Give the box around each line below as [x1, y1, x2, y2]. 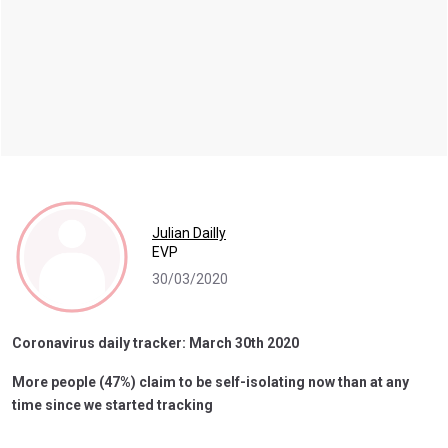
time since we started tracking [12, 396, 213, 413]
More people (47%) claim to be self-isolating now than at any [12, 373, 409, 390]
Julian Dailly [152, 225, 226, 242]
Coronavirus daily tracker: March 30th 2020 [12, 334, 299, 351]
